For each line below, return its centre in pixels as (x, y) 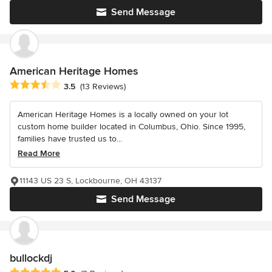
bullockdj (31, 258)
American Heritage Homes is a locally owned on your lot (123, 115)
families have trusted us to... (70, 139)
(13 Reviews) (103, 86)
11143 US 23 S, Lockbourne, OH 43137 (90, 181)
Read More (39, 154)
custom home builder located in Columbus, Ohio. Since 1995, (131, 127)
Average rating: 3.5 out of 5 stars (78, 85)
